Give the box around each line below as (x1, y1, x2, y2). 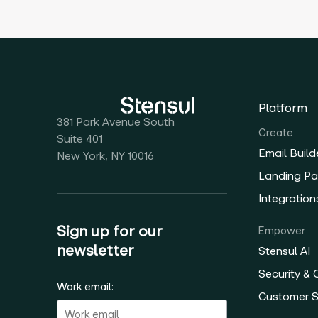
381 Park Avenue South (57, 115, 175, 129)
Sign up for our (57, 222, 163, 241)
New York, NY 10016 (57, 149, 154, 163)
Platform (258, 101, 308, 116)
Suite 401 (57, 132, 102, 146)
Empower (258, 224, 306, 238)
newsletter (57, 241, 134, 261)
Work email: (57, 280, 114, 294)
